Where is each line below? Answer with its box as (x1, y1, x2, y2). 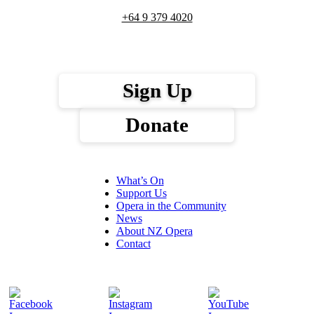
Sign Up (122, 78, 192, 102)
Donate (125, 113, 189, 136)
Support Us (116, 186, 167, 199)
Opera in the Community (116, 199, 226, 212)
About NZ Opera (116, 224, 193, 237)
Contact (116, 237, 151, 250)
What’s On (116, 174, 164, 186)
